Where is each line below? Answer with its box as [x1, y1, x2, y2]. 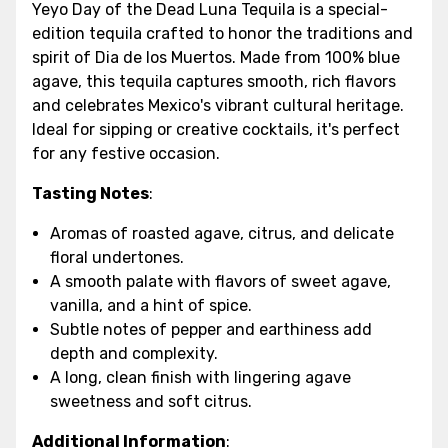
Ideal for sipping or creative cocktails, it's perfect [32, 119, 400, 139]
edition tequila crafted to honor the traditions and [32, 23, 413, 43]
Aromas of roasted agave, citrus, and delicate [50, 223, 395, 243]
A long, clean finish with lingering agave [50, 367, 352, 387]
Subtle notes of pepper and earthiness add [50, 319, 373, 339]
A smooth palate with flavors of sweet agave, [50, 271, 392, 291]
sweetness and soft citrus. [50, 391, 253, 411]
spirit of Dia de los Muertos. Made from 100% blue [32, 47, 400, 67]
